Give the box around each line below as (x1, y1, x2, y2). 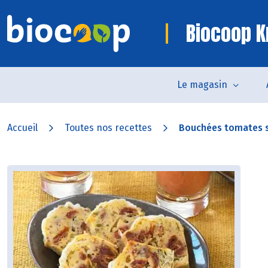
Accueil (7, 122, 38, 133)
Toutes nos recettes (65, 122, 152, 133)
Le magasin (177, 79, 227, 90)
